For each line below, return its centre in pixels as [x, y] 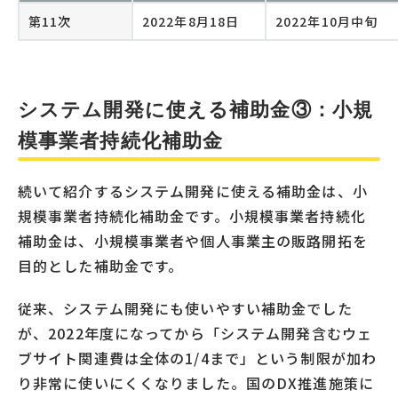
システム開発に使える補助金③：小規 [196, 109]
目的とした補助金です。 [101, 265]
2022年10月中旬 [327, 21]
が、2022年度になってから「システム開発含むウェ [195, 333]
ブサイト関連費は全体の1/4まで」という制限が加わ [197, 358]
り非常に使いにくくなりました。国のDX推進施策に [196, 382]
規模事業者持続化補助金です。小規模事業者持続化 [192, 215]
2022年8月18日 [191, 21]
